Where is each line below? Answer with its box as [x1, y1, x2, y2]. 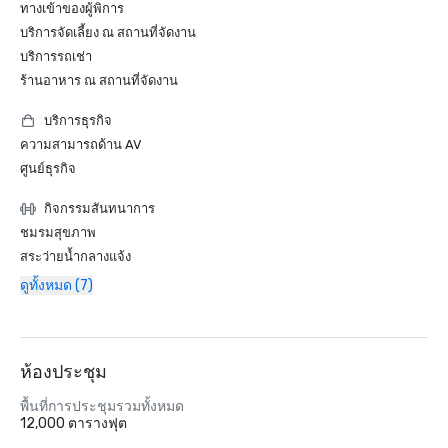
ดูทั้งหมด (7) [20, 277, 93, 294]
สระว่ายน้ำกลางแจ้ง [20, 249, 131, 264]
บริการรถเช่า [20, 49, 92, 64]
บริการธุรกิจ [44, 113, 112, 128]
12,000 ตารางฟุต [20, 415, 127, 432]
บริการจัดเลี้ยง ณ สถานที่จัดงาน [20, 25, 196, 40]
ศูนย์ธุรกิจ [20, 161, 76, 176]
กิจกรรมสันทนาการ [44, 201, 155, 216]
